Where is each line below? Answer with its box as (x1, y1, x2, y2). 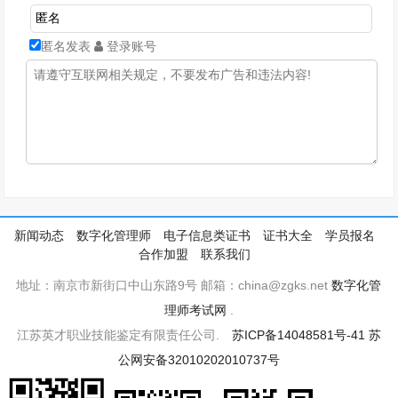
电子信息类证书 (163, 228, 251, 243)
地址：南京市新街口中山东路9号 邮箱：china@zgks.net (16, 278, 332, 292)
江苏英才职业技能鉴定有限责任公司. (16, 328, 232, 342)
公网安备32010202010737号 (117, 353, 280, 367)
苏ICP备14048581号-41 (231, 328, 365, 342)
